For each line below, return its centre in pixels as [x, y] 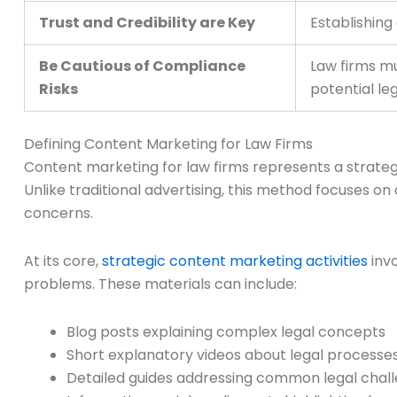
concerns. [58, 214]
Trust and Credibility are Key [147, 23]
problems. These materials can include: [160, 284]
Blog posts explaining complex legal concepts [226, 332]
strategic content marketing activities [235, 261]
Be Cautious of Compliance [142, 66]
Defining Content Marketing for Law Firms [168, 144]
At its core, [63, 261]
